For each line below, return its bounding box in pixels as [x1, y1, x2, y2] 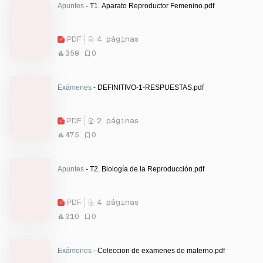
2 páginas [97, 116, 139, 125]
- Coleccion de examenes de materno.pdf [92, 246, 225, 255]
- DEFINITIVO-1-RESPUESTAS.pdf [92, 83, 204, 92]
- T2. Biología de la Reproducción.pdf [84, 164, 204, 173]
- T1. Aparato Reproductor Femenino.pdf [84, 1, 214, 10]
